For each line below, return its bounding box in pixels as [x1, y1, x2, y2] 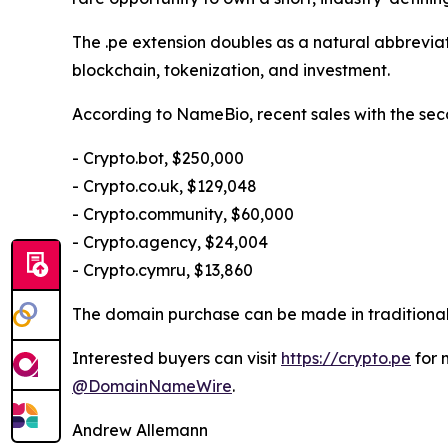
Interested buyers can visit [72, 347, 281, 368]
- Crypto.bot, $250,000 [72, 147, 244, 168]
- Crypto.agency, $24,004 [72, 231, 268, 252]
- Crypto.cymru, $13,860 [72, 259, 253, 280]
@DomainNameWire [72, 375, 232, 396]
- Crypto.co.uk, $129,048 [72, 175, 257, 196]
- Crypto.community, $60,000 [72, 203, 294, 224]
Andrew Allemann [72, 419, 208, 440]
